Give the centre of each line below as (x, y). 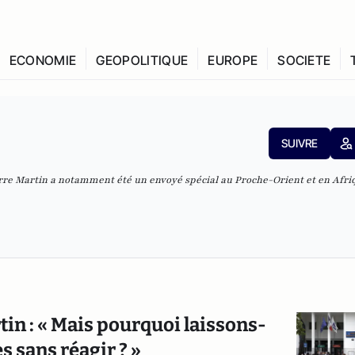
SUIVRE (299, 143)
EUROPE (233, 60)
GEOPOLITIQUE (142, 60)
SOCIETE (304, 60)
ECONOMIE (43, 60)
